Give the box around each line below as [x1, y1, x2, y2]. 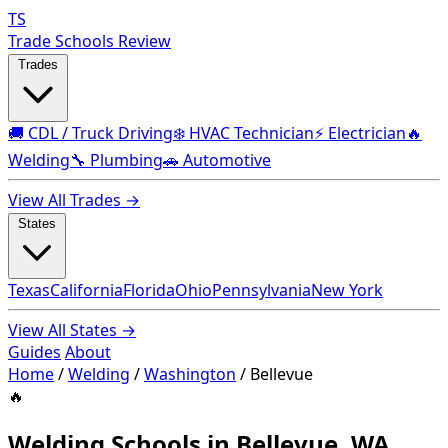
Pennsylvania [212, 279, 311, 301]
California [50, 279, 123, 301]
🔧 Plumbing [70, 149, 163, 171]
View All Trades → [8, 189, 140, 211]
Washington [144, 363, 236, 385]
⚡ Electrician [314, 122, 406, 144]
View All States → [8, 319, 136, 341]
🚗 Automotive [163, 149, 271, 171]
